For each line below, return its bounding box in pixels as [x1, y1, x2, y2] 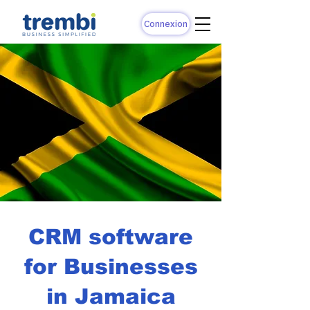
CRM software [28, 225, 193, 249]
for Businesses [24, 255, 198, 279]
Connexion [144, 17, 188, 30]
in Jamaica [46, 284, 176, 309]
